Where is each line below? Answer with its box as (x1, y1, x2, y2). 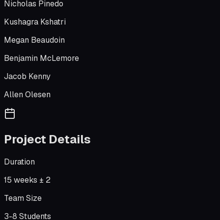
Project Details (4, 132, 91, 147)
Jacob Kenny (4, 71, 51, 82)
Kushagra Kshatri (4, 17, 66, 27)
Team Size (4, 193, 42, 204)
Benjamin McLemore (4, 53, 79, 64)
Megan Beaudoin (4, 35, 65, 46)
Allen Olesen (4, 89, 51, 100)
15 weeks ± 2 (4, 175, 51, 186)
